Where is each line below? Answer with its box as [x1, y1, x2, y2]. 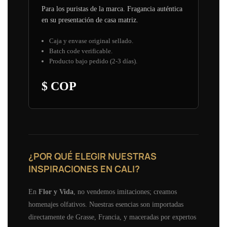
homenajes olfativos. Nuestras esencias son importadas [28, 200, 183, 208]
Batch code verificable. [49, 47, 112, 55]
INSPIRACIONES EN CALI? [28, 162, 140, 175]
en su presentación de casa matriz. [42, 16, 138, 24]
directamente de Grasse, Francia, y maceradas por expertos [28, 213, 196, 221]
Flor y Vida [39, 187, 73, 196]
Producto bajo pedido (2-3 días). [49, 57, 137, 65]
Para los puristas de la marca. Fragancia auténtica [42, 5, 182, 13]
